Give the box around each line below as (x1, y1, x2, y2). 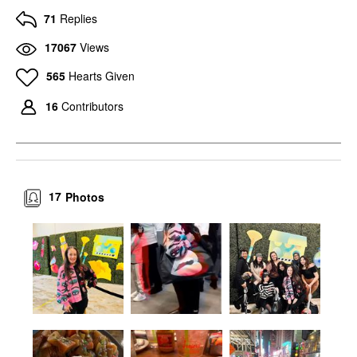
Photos (65, 188, 105, 205)
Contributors (61, 97, 124, 114)
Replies (60, 10, 97, 26)
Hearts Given (68, 67, 135, 84)
